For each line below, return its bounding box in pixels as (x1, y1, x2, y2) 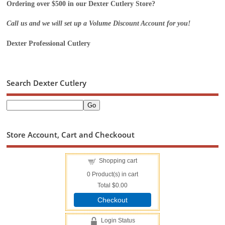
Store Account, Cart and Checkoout (7, 129, 135, 140)
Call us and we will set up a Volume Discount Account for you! (7, 20, 191, 28)
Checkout (97, 196, 128, 204)
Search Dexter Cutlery (7, 78, 87, 88)
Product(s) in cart (90, 171, 138, 178)
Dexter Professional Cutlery (7, 40, 91, 48)
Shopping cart (98, 157, 137, 164)
